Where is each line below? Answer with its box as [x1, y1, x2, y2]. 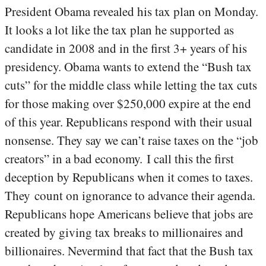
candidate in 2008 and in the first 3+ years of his [5, 40, 247, 57]
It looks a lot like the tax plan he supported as [5, 21, 234, 39]
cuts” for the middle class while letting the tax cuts [5, 77, 257, 94]
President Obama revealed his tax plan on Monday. [5, 3, 258, 20]
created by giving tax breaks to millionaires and [5, 224, 243, 241]
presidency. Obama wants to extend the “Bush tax [5, 58, 252, 75]
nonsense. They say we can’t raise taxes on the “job [5, 132, 258, 149]
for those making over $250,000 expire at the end [5, 95, 251, 112]
